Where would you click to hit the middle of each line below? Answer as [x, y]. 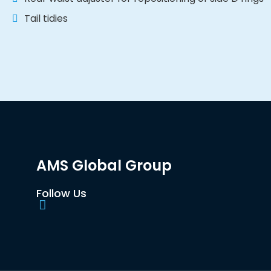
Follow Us [61, 194]
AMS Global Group [104, 166]
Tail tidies [46, 19]
